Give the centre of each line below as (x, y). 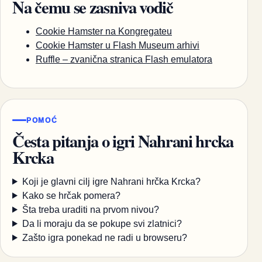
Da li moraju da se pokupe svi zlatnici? (102, 223)
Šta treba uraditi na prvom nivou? (90, 209)
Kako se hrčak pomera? (71, 195)
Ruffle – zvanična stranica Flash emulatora (124, 60)
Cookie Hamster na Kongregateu (104, 32)
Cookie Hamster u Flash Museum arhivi (118, 46)
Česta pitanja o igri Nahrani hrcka (123, 141)
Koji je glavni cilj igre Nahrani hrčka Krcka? (111, 181)
